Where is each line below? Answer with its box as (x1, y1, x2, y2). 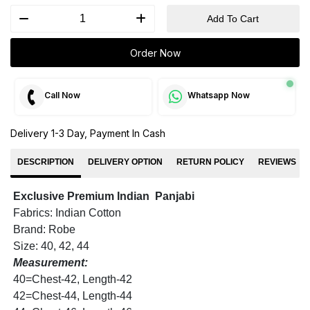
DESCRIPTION (17, 157, 74, 167)
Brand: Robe (13, 224, 75, 235)
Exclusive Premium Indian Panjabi (13, 190, 194, 202)
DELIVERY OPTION (88, 157, 163, 167)
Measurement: (13, 257, 88, 268)
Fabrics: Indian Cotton (13, 207, 121, 219)
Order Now (129, 47, 181, 59)
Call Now (44, 90, 80, 100)
